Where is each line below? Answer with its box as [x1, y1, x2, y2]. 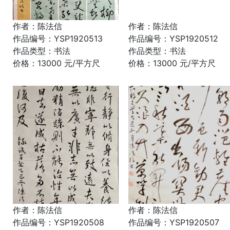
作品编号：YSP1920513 [13, 33, 103, 44]
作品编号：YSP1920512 [128, 33, 218, 44]
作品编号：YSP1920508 [13, 217, 104, 227]
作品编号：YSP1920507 [128, 217, 219, 227]
